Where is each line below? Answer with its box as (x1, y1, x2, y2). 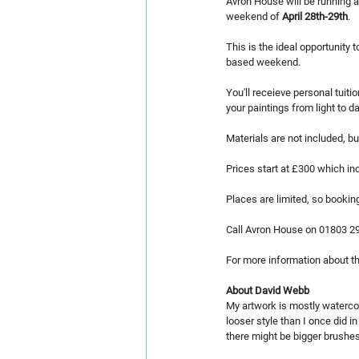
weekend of (226, 10, 282, 22)
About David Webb (226, 284, 309, 296)
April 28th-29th (282, 10, 348, 22)
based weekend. (226, 56, 301, 68)
